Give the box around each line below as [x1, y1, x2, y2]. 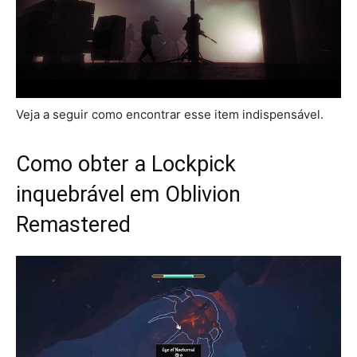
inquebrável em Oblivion [16, 181, 241, 207]
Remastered [16, 211, 131, 237]
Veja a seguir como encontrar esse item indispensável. [16, 106, 324, 122]
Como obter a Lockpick [16, 151, 236, 177]
